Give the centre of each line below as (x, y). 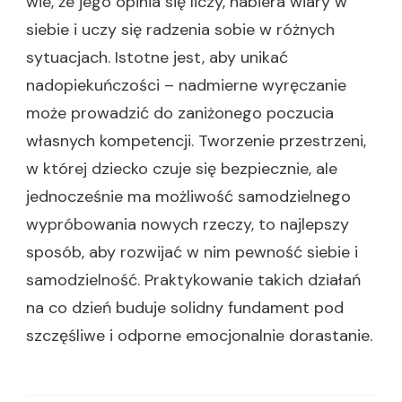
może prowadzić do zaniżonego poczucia (180, 113)
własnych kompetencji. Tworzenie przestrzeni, (196, 141)
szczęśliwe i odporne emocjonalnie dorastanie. (199, 336)
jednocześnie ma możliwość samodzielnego (188, 197)
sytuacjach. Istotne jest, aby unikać (157, 57)
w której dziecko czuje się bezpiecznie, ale (182, 169)
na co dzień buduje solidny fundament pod (185, 308)
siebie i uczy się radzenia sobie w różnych (180, 30)
